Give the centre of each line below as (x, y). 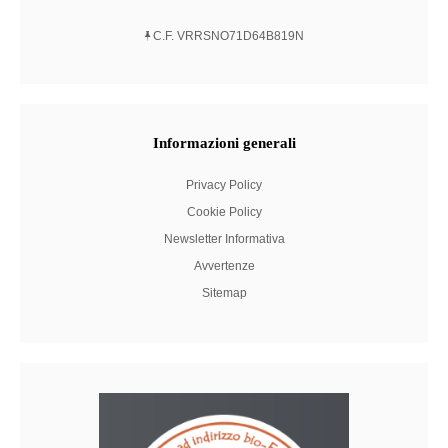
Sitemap (224, 293)
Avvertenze (224, 266)
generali (269, 143)
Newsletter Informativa (224, 239)
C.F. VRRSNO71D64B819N (226, 36)
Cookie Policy (224, 212)
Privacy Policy (224, 185)
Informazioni (197, 143)
